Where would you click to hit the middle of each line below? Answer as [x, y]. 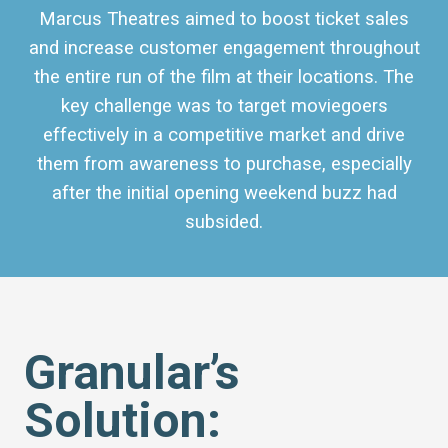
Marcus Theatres [109, 19]
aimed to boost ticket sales [294, 19]
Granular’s [132, 373]
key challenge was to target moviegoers [224, 106]
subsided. [224, 222]
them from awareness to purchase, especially [224, 164]
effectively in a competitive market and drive [224, 135]
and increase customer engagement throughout [224, 48]
